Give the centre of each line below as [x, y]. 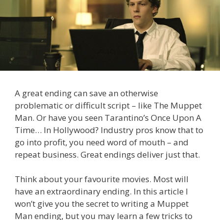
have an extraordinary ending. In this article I [101, 192]
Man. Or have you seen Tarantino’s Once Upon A [108, 117]
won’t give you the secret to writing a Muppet [102, 204]
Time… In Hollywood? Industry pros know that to [109, 130]
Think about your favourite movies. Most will [102, 179]
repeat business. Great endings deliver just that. [107, 154]
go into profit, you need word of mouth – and [102, 142]
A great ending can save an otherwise [86, 93]
